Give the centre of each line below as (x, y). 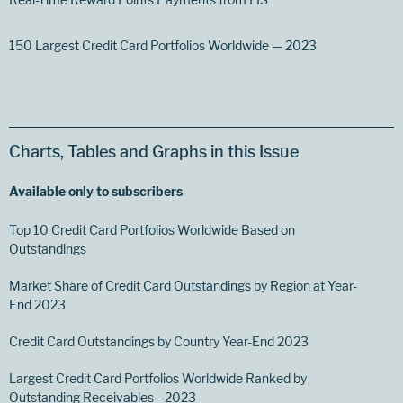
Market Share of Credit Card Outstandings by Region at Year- (183, 286)
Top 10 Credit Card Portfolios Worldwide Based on (152, 230)
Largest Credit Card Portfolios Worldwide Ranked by (158, 379)
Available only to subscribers (96, 192)
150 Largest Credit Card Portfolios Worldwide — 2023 (163, 46)
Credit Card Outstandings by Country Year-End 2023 (159, 342)
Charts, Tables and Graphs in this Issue (154, 152)
